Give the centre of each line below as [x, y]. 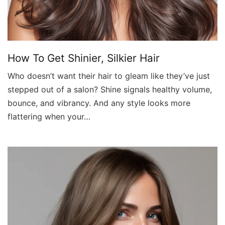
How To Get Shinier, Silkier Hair [84, 58]
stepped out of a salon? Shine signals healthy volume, [110, 89]
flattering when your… [49, 116]
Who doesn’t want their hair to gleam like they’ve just [109, 76]
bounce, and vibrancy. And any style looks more [99, 103]
